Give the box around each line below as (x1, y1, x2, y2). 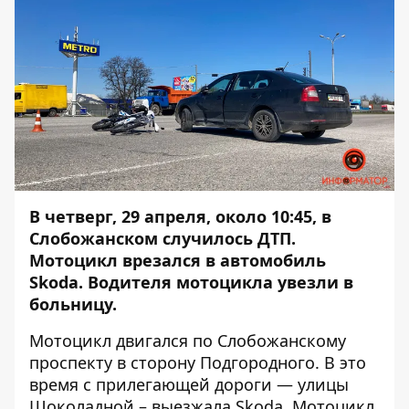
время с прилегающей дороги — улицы (29, 373, 349, 395)
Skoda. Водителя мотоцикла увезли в (29, 271, 353, 293)
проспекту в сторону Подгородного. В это (29, 351, 366, 373)
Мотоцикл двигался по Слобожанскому (29, 330, 346, 351)
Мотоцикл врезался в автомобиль (29, 249, 326, 271)
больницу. (29, 293, 117, 315)
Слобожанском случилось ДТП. (29, 227, 296, 249)
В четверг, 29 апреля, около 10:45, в (29, 205, 331, 227)
